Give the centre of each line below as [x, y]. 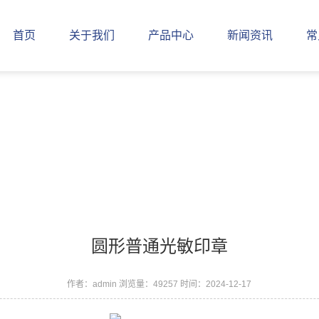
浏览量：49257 [149, 284]
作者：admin [92, 284]
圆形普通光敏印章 [159, 246]
